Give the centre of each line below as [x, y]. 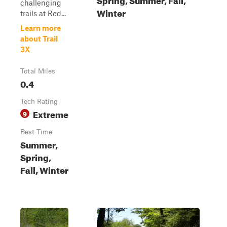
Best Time [36, 132]
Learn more [41, 28]
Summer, [39, 144]
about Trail [39, 39]
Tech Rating [39, 101]
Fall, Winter [44, 169]
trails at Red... [43, 13]
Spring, [36, 156]
